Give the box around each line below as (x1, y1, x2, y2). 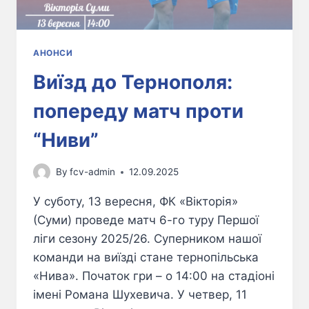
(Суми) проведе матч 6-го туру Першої (33, 213, 259, 228)
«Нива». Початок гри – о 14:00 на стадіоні (33, 269, 275, 283)
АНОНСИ (33, 47, 73, 58)
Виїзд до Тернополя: (33, 70, 232, 94)
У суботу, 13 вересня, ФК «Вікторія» (33, 195, 238, 209)
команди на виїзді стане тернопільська (33, 250, 259, 265)
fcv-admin (70, 166, 116, 178)
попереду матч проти (33, 99, 243, 123)
